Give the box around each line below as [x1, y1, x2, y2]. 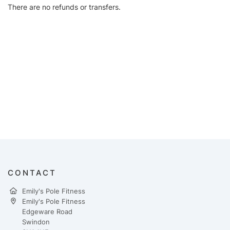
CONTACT [8, 167, 56, 178]
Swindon [22, 217, 50, 226]
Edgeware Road [22, 207, 72, 216]
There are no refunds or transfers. [8, 2, 121, 11]
